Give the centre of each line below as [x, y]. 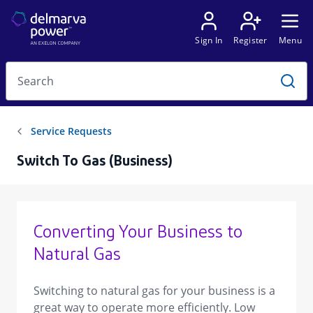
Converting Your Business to [138, 233]
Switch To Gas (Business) [95, 162]
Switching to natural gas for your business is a [154, 291]
